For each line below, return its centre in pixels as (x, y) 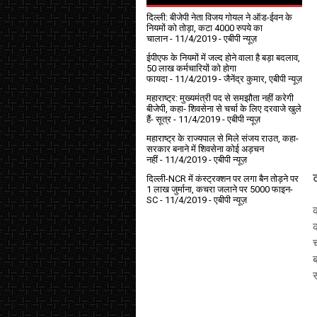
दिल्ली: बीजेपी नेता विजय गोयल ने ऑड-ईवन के (219, 17)
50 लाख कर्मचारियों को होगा (191, 68)
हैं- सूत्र (159, 119)
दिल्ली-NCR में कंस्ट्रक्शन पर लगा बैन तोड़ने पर (223, 178)
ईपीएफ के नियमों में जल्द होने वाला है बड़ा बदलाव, (223, 57)
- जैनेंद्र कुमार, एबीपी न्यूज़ (259, 79)
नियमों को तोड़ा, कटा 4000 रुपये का (204, 28)
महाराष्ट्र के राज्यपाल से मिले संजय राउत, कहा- (223, 138)
